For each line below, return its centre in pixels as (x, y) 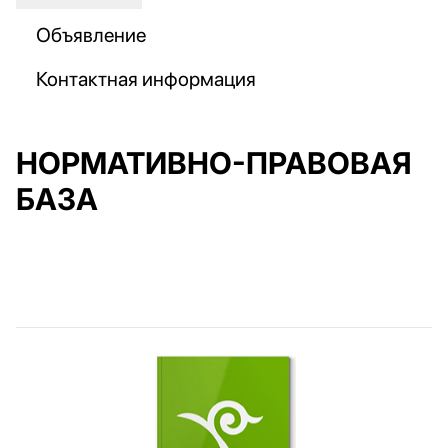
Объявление (91, 35)
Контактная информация (146, 79)
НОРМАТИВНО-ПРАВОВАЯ (214, 163)
